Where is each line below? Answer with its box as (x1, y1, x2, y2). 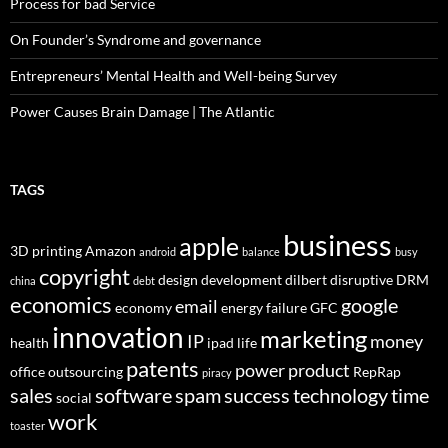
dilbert (285, 271, 327, 288)
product (288, 360, 350, 381)
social (56, 389, 92, 406)
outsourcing (48, 363, 123, 380)
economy (115, 299, 172, 316)
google (341, 293, 398, 317)
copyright (39, 263, 130, 290)
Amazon (85, 242, 136, 259)
